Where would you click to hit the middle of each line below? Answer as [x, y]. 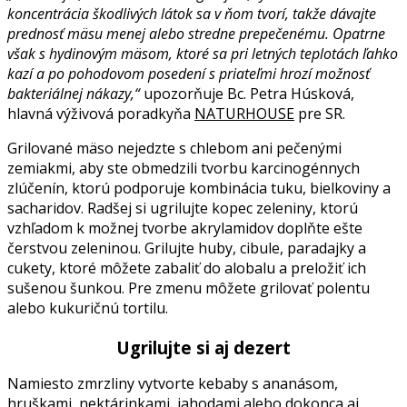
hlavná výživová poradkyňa [101, 113]
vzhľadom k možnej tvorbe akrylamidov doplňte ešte [185, 228]
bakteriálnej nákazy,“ [74, 93]
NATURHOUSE [244, 113]
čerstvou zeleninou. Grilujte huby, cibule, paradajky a [187, 248]
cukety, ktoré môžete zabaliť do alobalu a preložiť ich [187, 268]
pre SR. [320, 113]
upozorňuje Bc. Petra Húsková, [247, 93]
